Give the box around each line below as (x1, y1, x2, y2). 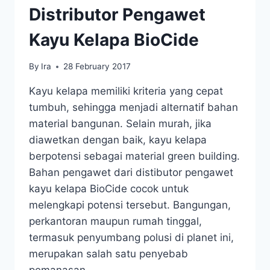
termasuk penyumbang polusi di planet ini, (29, 231, 234, 244)
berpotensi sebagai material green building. (29, 150, 240, 163)
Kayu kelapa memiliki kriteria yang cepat (29, 85, 223, 98)
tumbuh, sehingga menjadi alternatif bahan (29, 101, 238, 114)
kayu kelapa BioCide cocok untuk (29, 183, 189, 195)
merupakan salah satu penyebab (29, 248, 188, 260)
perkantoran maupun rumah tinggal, (29, 215, 202, 228)
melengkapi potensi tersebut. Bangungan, (29, 199, 231, 212)
